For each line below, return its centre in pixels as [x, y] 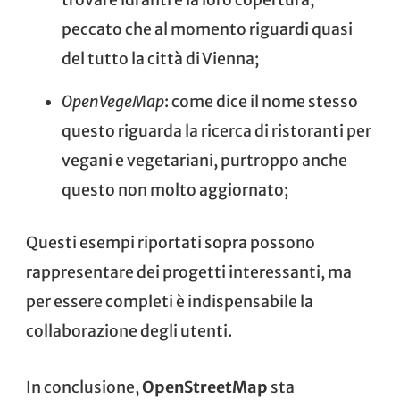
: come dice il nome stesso [261, 101]
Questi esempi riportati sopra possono [171, 243]
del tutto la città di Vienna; [160, 58]
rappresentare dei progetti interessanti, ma [189, 273]
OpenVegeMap [113, 101]
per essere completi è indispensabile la [170, 302]
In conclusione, [84, 388]
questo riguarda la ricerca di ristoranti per [217, 131]
